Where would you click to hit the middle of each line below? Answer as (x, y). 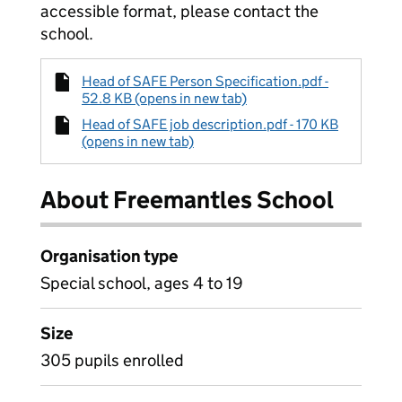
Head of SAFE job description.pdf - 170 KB (210, 124)
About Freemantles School (187, 200)
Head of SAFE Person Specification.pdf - (205, 81)
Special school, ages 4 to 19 (142, 283)
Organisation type (109, 256)
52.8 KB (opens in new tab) (164, 98)
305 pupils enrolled (112, 360)
